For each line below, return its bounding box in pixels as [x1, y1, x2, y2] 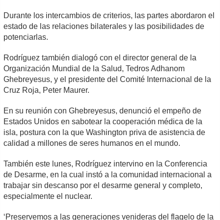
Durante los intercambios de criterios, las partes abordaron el [3, 11, 215, 20]
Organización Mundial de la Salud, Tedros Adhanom [3, 64, 185, 73]
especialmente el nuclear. [3, 192, 93, 200]
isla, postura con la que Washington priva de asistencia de [3, 128, 206, 137]
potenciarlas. [3, 32, 49, 41]
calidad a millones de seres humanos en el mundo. [3, 138, 181, 147]
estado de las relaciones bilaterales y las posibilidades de [3, 22, 205, 30]
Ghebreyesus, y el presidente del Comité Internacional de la [3, 75, 212, 83]
